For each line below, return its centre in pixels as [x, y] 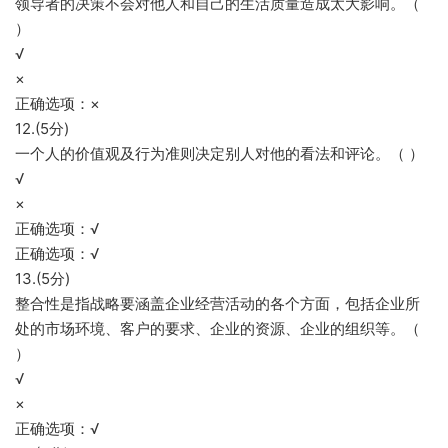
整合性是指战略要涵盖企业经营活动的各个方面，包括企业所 [217, 303]
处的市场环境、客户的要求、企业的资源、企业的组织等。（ [217, 328]
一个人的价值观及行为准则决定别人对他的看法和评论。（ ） [219, 153]
